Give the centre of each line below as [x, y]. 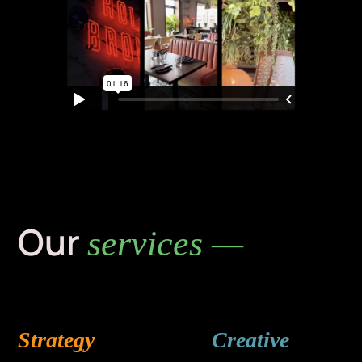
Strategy [57, 340]
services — [166, 244]
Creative [250, 340]
